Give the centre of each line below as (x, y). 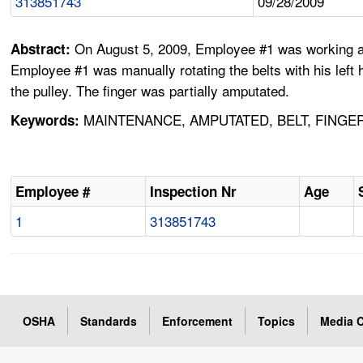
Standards (109, 321)
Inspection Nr (194, 192)
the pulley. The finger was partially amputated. (150, 91)
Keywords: (45, 120)
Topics (277, 321)
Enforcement (198, 321)
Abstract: (43, 49)
